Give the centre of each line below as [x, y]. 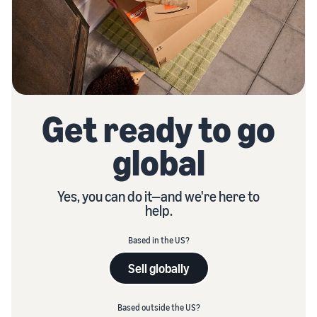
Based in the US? [158, 241]
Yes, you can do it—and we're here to [158, 197]
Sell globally [158, 269]
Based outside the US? [158, 308]
